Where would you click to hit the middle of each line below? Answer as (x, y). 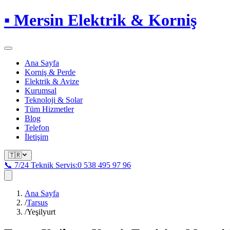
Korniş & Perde (50, 72)
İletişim (36, 137)
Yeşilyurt (41, 212)
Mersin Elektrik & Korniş (103, 20)
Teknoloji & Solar (54, 100)
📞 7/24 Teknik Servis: (41, 165)
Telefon (37, 127)
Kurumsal (41, 90)
